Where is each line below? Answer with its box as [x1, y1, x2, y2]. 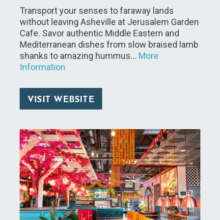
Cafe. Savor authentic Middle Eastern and [20, 27, 179, 38]
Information [20, 61, 65, 72]
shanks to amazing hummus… [20, 50, 138, 61]
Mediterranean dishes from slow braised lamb [20, 39, 198, 50]
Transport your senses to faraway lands [20, 5, 174, 16]
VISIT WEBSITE [27, 95, 94, 105]
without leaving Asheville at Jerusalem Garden [20, 16, 199, 27]
